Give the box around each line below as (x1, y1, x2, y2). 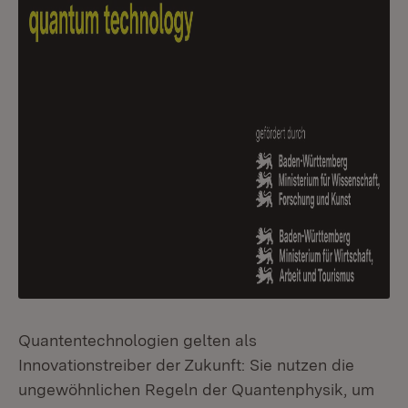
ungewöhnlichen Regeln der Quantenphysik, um (18, 380, 374, 399)
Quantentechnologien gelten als (18, 331, 257, 350)
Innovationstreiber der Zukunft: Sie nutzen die (18, 355, 354, 374)
